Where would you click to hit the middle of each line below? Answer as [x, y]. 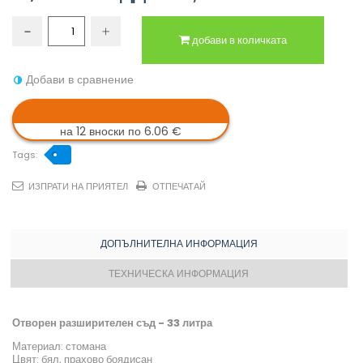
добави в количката [239, 41]
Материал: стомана [59, 347]
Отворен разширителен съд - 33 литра [112, 323]
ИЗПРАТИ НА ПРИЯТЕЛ [78, 187]
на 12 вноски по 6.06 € [121, 132]
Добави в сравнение [80, 80]
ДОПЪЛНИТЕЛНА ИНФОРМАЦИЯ [179, 244]
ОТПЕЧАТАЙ [179, 187]
